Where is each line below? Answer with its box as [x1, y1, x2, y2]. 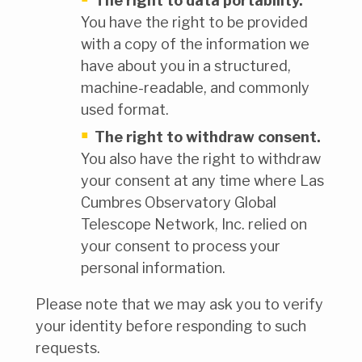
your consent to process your [81, 237, 280, 255]
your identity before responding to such [36, 317, 306, 335]
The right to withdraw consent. [95, 128, 321, 145]
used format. [81, 101, 169, 119]
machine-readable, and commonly [81, 79, 309, 97]
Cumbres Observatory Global [81, 193, 276, 211]
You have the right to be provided [81, 14, 308, 32]
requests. [36, 339, 100, 356]
